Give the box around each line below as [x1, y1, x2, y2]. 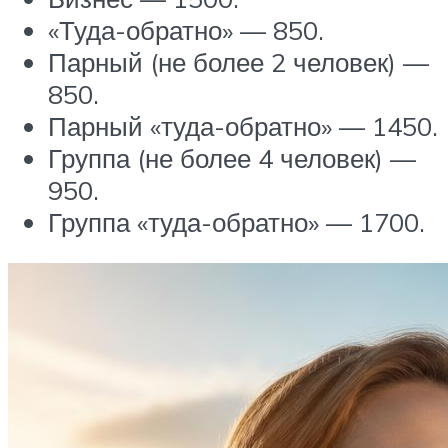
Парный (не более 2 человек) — [48, 45, 429, 78]
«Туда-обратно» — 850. [48, 13, 324, 46]
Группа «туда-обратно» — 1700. [48, 205, 425, 238]
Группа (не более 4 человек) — [48, 141, 416, 174]
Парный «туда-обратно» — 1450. [48, 109, 438, 142]
